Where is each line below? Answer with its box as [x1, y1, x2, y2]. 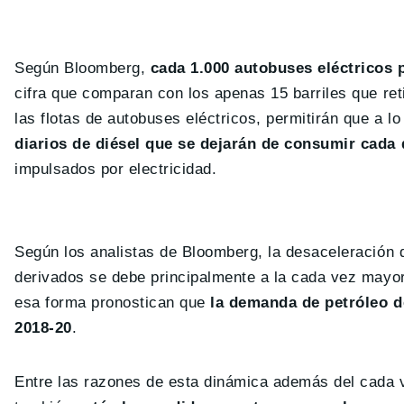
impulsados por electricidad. [14, 161, 217, 178]
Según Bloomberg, [14, 60, 151, 77]
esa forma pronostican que [14, 294, 211, 311]
